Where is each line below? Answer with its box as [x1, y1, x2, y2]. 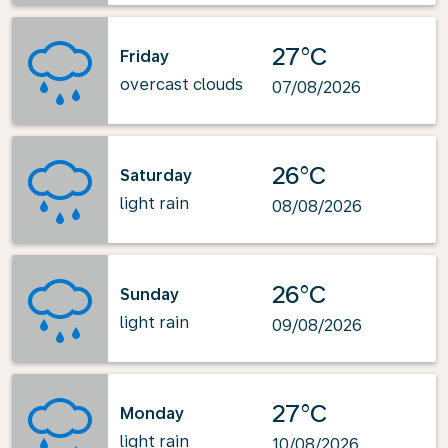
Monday [120, 403, 184, 423]
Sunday [120, 284, 179, 304]
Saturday [120, 165, 192, 185]
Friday [120, 46, 169, 66]
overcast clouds [120, 74, 243, 94]
